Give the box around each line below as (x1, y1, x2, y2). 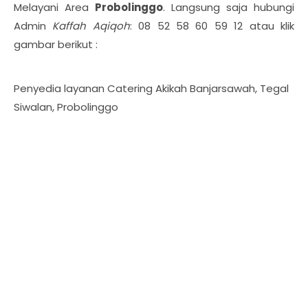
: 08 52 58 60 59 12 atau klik (129, 18, 295, 33)
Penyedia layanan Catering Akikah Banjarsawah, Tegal (14, 80, 289, 96)
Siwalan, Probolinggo (14, 99, 118, 114)
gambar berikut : (14, 36, 98, 52)
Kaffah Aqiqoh (52, 18, 130, 33)
